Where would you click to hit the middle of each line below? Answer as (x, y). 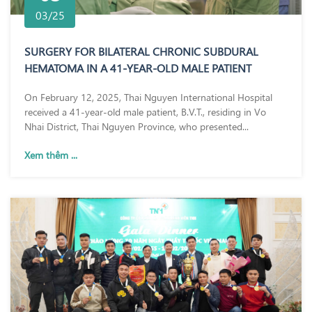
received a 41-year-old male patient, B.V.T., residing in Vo (145, 111)
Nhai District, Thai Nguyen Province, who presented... (136, 126)
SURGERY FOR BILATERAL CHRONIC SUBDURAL (141, 50)
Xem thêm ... (51, 154)
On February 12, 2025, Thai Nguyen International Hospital (148, 96)
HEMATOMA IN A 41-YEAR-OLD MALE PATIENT (138, 67)
